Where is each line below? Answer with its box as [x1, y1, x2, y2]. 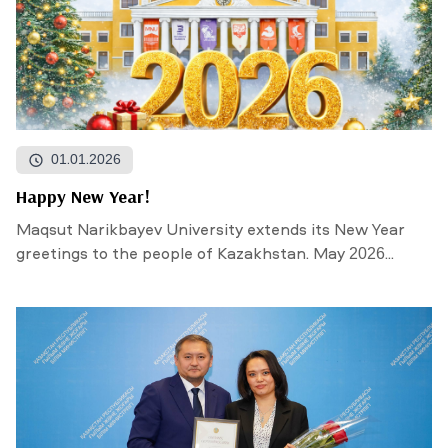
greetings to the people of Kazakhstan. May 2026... [16, 247, 394, 263]
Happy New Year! [16, 185, 150, 208]
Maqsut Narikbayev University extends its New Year [16, 223, 405, 239]
